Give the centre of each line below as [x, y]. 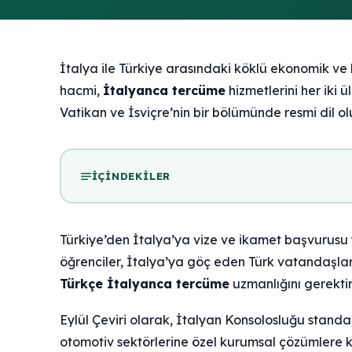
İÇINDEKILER [131, 176]
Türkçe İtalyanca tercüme [145, 284]
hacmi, [81, 91]
